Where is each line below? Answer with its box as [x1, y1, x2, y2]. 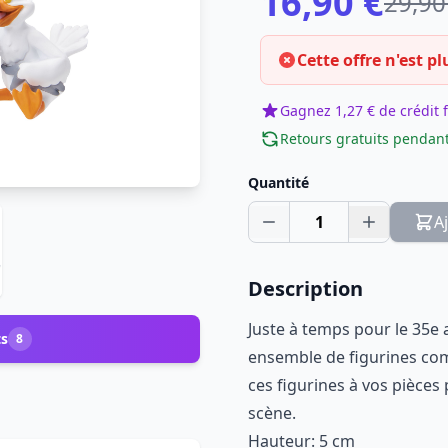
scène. [248, 402, 296, 424]
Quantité [248, 173, 309, 192]
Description [248, 275, 363, 302]
